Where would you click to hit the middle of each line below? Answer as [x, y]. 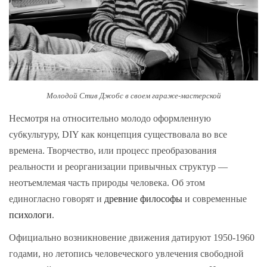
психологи [30, 215]
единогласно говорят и [57, 198]
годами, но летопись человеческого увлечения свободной [126, 254]
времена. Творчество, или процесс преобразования [113, 150]
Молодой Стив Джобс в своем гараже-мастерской [133, 96]
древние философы [143, 198]
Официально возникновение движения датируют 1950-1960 [132, 238]
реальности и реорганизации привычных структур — [118, 166]
